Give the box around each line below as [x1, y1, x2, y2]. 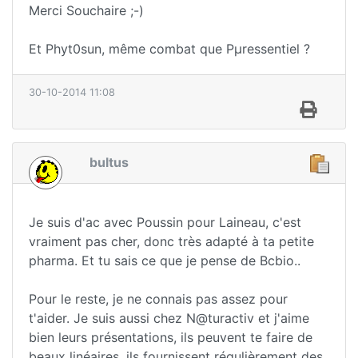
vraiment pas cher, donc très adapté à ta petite [29, 233, 314, 249]
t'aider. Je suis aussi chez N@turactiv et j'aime [29, 309, 309, 326]
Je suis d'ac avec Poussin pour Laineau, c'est [29, 213, 301, 230]
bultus [89, 154, 129, 171]
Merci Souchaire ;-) [29, 2, 144, 19]
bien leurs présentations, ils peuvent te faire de [29, 328, 312, 345]
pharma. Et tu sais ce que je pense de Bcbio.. [29, 252, 300, 268]
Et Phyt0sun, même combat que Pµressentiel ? [29, 41, 310, 58]
